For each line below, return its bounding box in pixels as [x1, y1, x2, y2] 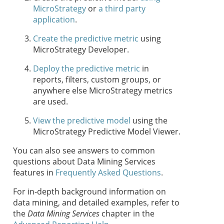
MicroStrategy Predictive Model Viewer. [33, 126, 180, 137]
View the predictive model [33, 115, 130, 126]
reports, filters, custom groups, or [33, 74, 161, 85]
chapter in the [99, 208, 154, 219]
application [33, 14, 75, 25]
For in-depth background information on [13, 186, 166, 197]
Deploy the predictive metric [33, 63, 140, 74]
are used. [33, 96, 68, 107]
